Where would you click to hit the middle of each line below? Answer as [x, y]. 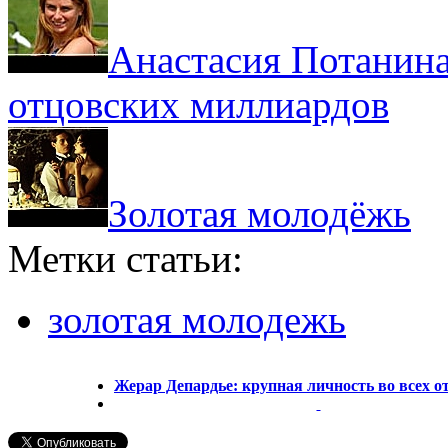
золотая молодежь [197, 319]
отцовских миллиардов [198, 104]
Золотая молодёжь [259, 213]
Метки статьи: [125, 258]
